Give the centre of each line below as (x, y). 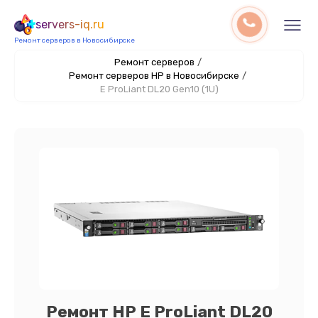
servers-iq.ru (70, 24)
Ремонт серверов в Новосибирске (75, 40)
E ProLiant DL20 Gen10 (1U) (159, 89)
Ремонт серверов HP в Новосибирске (154, 76)
